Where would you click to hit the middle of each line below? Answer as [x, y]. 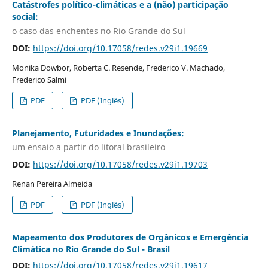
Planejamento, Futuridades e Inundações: [98, 133]
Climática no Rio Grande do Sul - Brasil [91, 249]
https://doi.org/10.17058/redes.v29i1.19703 [120, 165]
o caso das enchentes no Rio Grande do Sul [98, 31]
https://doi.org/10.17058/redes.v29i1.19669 [120, 48]
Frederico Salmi [39, 79]
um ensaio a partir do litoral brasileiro [88, 147]
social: [25, 17]
